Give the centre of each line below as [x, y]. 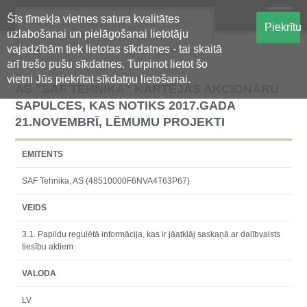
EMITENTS [43, 154]
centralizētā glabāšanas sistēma [115, 35]
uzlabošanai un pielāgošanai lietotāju [98, 34]
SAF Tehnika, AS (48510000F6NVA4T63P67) [106, 181]
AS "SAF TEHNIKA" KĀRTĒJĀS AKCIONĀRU [147, 89]
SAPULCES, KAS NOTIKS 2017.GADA [126, 106]
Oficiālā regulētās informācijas [115, 23]
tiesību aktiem [48, 247]
